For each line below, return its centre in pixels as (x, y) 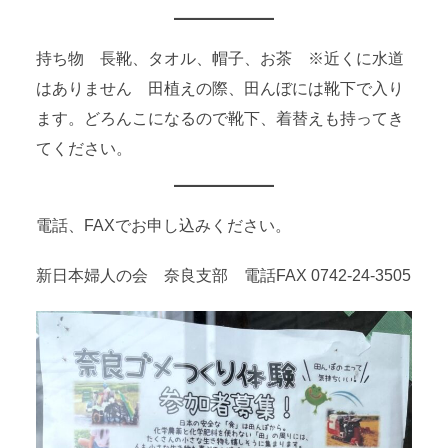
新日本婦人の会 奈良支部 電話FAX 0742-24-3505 (224, 276)
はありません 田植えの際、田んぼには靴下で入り (220, 89)
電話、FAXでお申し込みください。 (164, 226)
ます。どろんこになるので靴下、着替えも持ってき (220, 119)
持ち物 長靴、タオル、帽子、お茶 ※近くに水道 (220, 59)
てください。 (84, 149)
